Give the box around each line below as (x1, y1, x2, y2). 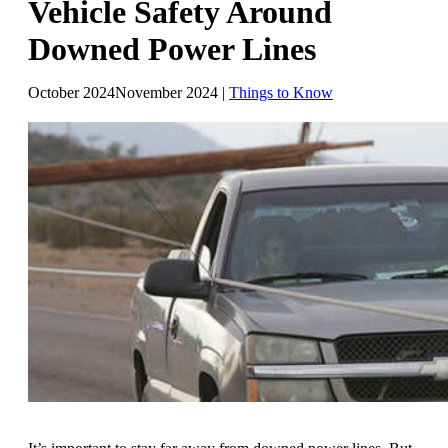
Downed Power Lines (28, 30, 316, 67)
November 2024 (115, 83, 218, 101)
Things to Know (229, 83, 333, 101)
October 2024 (28, 83, 115, 101)
